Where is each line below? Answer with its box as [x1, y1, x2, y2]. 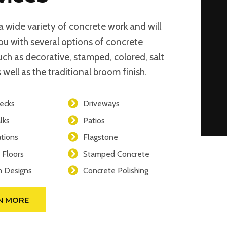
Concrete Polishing [83, 165, 148, 175]
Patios [83, 115, 105, 125]
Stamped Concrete [83, 148, 149, 159]
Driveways [83, 98, 120, 108]
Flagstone [83, 132, 118, 142]
